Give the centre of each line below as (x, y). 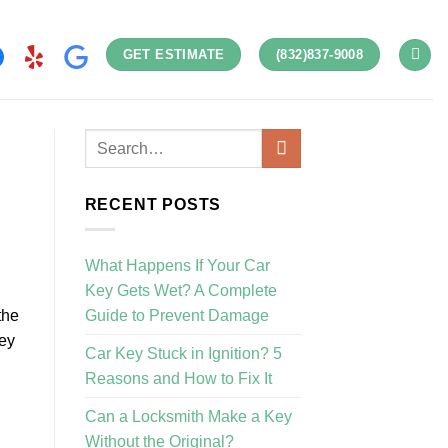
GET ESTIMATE (173, 54)
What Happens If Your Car (177, 265)
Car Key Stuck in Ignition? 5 (183, 353)
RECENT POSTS (153, 204)
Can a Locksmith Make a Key (188, 416)
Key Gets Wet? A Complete (180, 290)
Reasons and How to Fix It (178, 378)
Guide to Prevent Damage (176, 315)
